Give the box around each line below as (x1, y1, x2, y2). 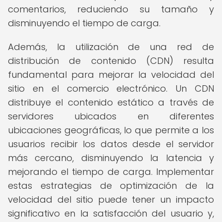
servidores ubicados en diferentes (8, 110, 214, 122)
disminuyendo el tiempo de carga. (8, 17, 161, 29)
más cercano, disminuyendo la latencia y (8, 152, 214, 164)
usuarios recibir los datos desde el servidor (8, 138, 214, 150)
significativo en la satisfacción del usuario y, (8, 207, 214, 220)
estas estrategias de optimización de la (8, 179, 214, 192)
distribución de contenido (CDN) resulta (8, 55, 214, 67)
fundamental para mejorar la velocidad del (8, 68, 214, 81)
